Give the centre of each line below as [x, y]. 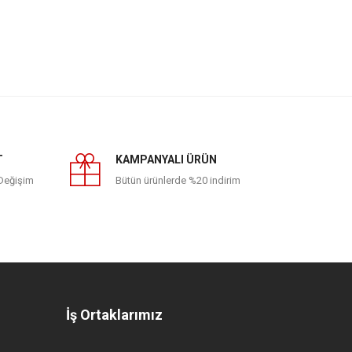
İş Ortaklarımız [114, 315]
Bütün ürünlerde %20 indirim [178, 180]
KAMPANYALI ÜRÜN [166, 159]
